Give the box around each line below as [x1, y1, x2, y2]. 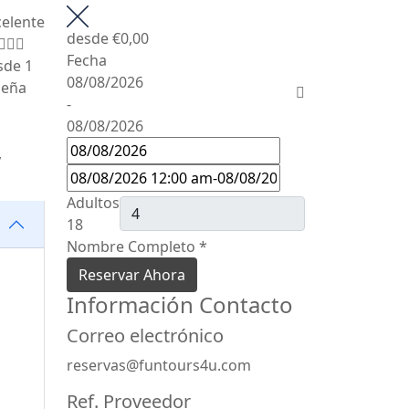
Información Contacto [67, 289, 293, 320]
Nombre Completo [67, 236, 195, 257]
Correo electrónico [67, 323, 224, 349]
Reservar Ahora [79, 265, 185, 286]
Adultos [67, 193, 120, 214]
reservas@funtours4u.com [67, 355, 251, 376]
